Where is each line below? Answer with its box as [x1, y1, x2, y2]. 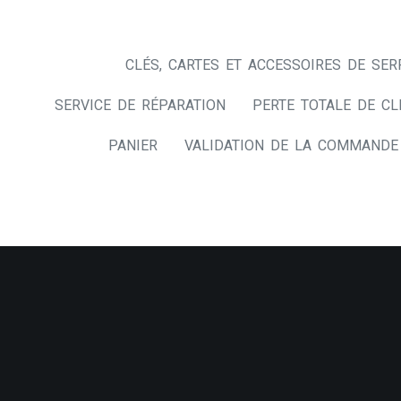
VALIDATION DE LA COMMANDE [183, 137, 398, 154]
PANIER [107, 137, 158, 154]
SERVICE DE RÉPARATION [54, 97, 226, 114]
